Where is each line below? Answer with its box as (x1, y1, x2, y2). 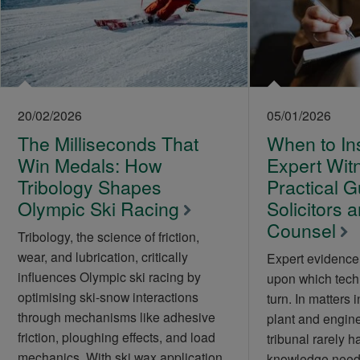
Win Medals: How (17, 151, 162, 178)
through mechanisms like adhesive (17, 307, 215, 325)
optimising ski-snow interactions (17, 287, 198, 305)
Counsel (266, 216, 336, 243)
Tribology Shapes (17, 173, 162, 200)
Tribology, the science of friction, (17, 227, 199, 245)
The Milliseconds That (17, 129, 198, 157)
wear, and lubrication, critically (17, 247, 188, 265)
